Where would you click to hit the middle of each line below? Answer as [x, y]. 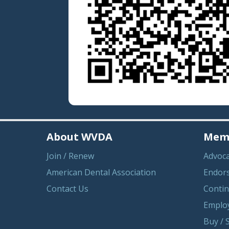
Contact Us [68, 188]
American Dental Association [101, 172]
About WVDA [80, 136]
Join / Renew [71, 156]
